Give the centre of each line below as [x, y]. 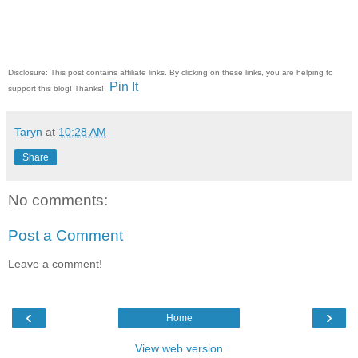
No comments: [58, 201]
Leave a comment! [55, 264]
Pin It [124, 87]
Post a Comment [66, 236]
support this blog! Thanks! [57, 89]
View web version [179, 348]
